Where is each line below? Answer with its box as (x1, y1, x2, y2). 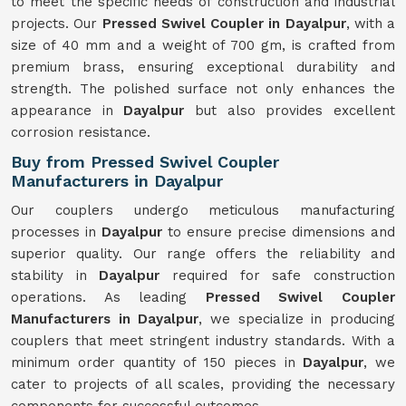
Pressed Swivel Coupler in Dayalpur (101, 15, 346, 32)
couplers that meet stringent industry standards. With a (11, 333, 395, 349)
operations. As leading (11, 289, 206, 305)
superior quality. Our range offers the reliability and (11, 246, 395, 262)
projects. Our (11, 15, 102, 32)
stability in (11, 267, 100, 284)
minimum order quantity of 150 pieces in (11, 354, 304, 371)
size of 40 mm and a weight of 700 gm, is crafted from (11, 37, 395, 53)
